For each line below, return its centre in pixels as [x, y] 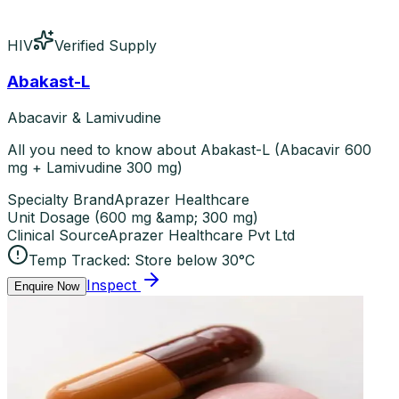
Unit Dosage [49, 217]
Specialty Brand [61, 199]
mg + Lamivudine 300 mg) [95, 167]
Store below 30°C [195, 260]
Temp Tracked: [79, 260]
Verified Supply [106, 46]
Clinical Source [57, 235]
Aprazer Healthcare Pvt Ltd [201, 235]
